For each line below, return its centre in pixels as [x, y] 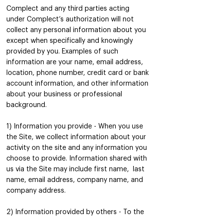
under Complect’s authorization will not [70, 19]
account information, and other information [77, 84]
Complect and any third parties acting [68, 9]
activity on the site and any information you [77, 148]
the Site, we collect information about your [76, 137]
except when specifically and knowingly [70, 41]
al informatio [86, 30]
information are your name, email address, [75, 62]
